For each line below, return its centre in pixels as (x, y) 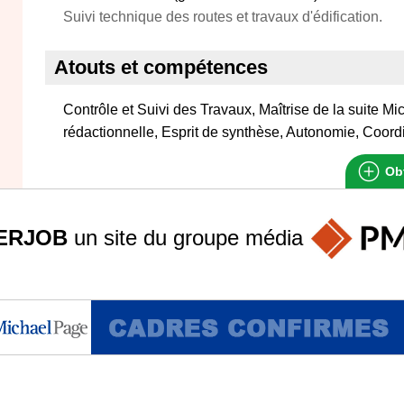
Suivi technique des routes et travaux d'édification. (223, 17)
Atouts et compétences (161, 67)
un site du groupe (156, 237)
